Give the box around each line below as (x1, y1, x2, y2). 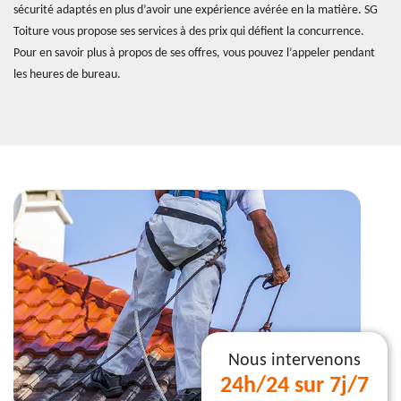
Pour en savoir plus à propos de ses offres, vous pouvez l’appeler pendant (13, 47, 375, 60)
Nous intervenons (228, 352, 361, 370)
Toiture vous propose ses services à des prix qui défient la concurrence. (13, 25, 364, 38)
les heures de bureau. (13, 68, 121, 81)
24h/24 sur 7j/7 (220, 374, 369, 398)
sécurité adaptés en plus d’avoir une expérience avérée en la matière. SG (13, 4, 378, 17)
